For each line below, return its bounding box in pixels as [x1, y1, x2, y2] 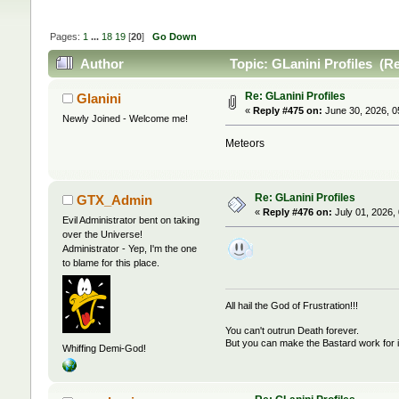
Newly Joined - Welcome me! [61, 113, 188, 125]
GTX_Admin [77, 192, 153, 208]
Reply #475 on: [252, 105, 322, 117]
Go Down [151, 30, 197, 42]
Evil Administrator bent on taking [61, 215, 199, 226]
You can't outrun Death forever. [225, 324, 360, 336]
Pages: [49, 30, 83, 42]
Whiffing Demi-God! [61, 342, 146, 354]
